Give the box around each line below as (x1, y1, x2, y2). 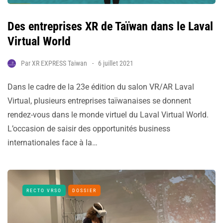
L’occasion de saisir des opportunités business (7, 123, 170, 133)
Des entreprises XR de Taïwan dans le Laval (7, 19, 213, 33)
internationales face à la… (7, 137, 98, 147)
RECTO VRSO (26, 187, 62, 193)
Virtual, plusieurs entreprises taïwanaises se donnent (7, 96, 191, 106)
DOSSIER (72, 187, 97, 193)
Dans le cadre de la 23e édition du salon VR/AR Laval (7, 82, 194, 92)
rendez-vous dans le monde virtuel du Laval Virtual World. (7, 110, 209, 119)
